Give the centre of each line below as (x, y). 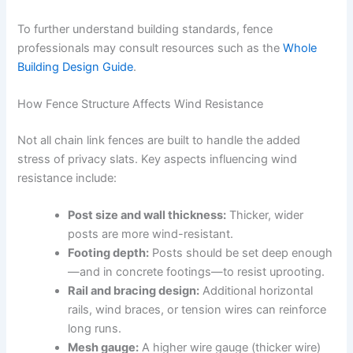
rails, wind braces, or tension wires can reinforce (197, 310)
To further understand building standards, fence (145, 29)
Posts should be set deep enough (241, 253)
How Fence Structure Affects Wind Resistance (141, 104)
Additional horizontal (256, 291)
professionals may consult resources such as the (150, 48)
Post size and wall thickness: (147, 216)
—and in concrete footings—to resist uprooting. (197, 272)
